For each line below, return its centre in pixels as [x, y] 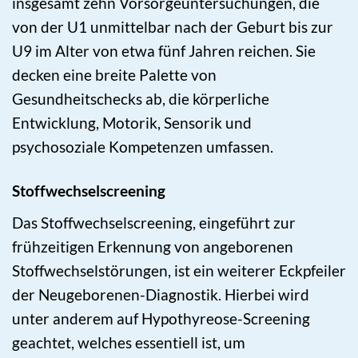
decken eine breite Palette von [114, 75]
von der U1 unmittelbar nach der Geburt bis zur [173, 27]
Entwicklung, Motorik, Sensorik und [132, 123]
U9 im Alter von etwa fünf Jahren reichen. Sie [164, 51]
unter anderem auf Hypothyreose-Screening [161, 318]
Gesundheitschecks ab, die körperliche [141, 99]
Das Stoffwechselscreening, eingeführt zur [154, 222]
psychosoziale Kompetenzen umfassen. [143, 147]
